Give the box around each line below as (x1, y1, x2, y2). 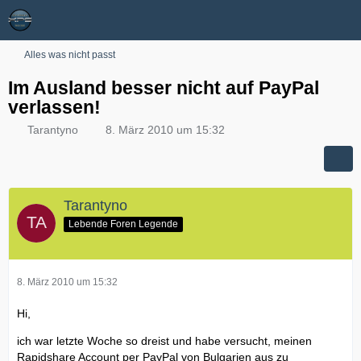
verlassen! (8, 97, 101, 118)
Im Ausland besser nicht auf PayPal (8, 77, 319, 98)
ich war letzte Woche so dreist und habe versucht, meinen (17, 334, 312, 347)
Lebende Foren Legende (68, 218, 178, 230)
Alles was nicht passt (24, 49, 115, 60)
